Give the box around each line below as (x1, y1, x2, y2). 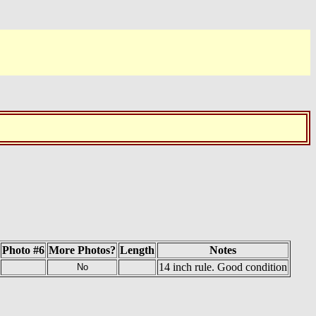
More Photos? (49, 244, 116, 256)
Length (120, 244, 154, 256)
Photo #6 (2, 244, 44, 256)
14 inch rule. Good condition (159, 261, 287, 273)
